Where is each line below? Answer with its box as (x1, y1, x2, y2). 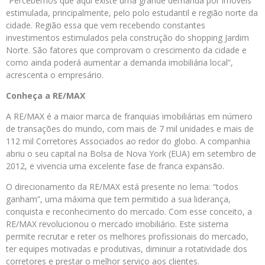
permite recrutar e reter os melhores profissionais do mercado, (6, 231, 248, 242)
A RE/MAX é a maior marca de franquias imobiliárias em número (6, 111, 253, 122)
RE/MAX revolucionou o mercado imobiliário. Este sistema (6, 218, 228, 230)
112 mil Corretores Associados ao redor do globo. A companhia (6, 135, 250, 147)
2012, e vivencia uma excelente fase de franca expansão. (6, 160, 224, 172)
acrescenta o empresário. (6, 69, 104, 80)
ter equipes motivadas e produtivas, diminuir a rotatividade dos (6, 243, 247, 254)
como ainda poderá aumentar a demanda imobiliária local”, (6, 57, 233, 68)
